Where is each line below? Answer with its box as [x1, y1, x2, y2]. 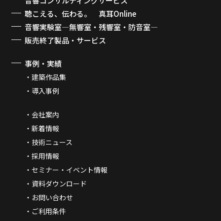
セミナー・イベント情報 [32, 164, 108, 175]
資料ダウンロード [32, 178, 87, 188]
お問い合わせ [32, 192, 73, 202]
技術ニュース [32, 137, 73, 147]
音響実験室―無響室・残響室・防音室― [25, 21, 158, 32]
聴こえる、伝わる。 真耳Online [25, 8, 136, 19]
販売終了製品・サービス [25, 35, 106, 45]
